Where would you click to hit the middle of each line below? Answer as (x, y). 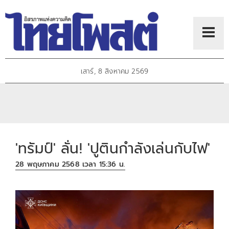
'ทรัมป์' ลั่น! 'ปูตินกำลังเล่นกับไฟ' (113, 148)
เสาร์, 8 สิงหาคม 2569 (114, 72)
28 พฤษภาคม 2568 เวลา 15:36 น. (71, 165)
